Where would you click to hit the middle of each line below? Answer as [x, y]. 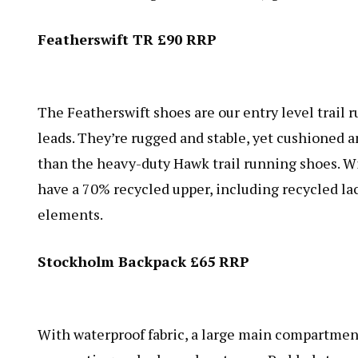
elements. [70, 214]
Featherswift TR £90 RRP [127, 39]
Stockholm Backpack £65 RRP [143, 261]
